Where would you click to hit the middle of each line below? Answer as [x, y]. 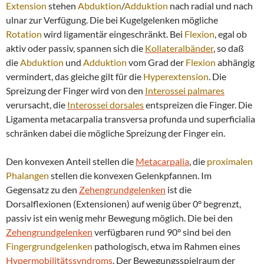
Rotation [24, 34]
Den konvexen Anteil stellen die [71, 161]
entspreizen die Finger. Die [198, 105]
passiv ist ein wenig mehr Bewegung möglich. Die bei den [119, 218]
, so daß [229, 48]
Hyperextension [176, 77]
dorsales [127, 105]
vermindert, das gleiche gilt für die [75, 77]
